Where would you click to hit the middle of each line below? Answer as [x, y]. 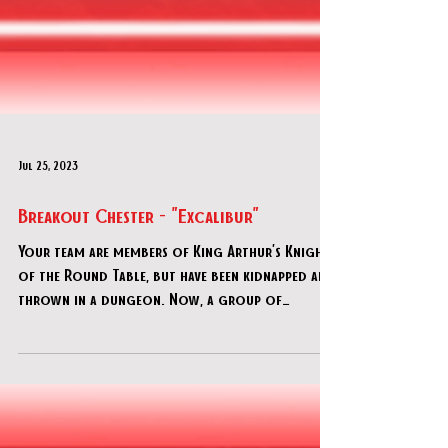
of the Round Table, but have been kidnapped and [176, 364]
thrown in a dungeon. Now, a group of [150, 388]
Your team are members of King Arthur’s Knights [177, 340]
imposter [47, 412]
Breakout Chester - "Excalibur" [138, 304]
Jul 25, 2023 [48, 256]
